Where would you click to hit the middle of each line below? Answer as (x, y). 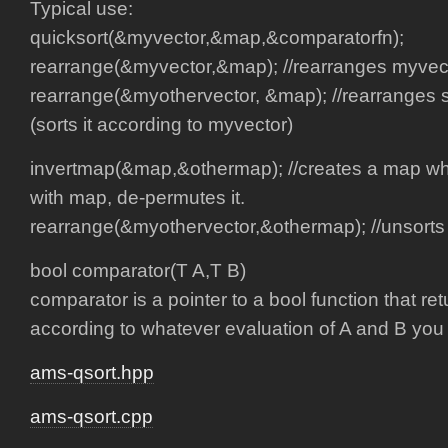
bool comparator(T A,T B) (138, 270)
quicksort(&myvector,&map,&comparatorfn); (217, 37)
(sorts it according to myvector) (161, 124)
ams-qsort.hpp (92, 372)
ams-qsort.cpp (91, 416)
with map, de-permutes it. (137, 197)
